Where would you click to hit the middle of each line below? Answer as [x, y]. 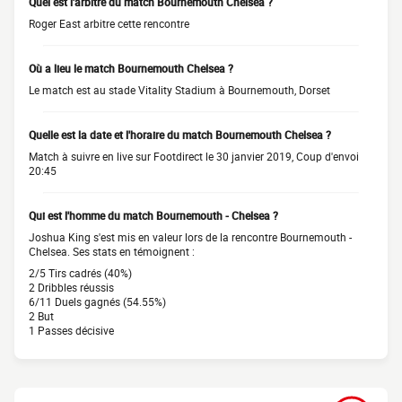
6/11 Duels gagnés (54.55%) [97, 301]
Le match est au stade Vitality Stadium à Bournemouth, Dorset [179, 90]
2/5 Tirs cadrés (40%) [80, 273]
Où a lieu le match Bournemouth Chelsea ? [131, 68]
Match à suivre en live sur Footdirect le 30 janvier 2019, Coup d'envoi [194, 156]
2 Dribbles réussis [71, 287]
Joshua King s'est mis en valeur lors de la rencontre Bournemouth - [190, 237]
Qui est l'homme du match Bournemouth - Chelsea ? [153, 215]
